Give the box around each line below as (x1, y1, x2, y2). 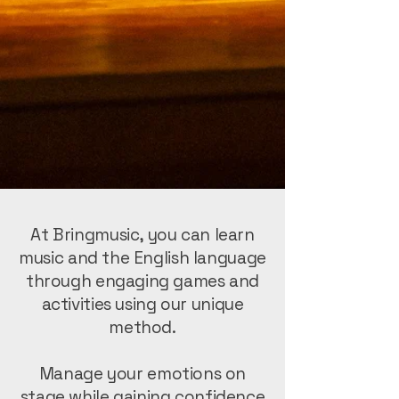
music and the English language (19, 247, 266, 269)
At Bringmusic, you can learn (30, 224, 255, 246)
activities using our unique (41, 293, 244, 315)
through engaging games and (25, 270, 260, 292)
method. (109, 316, 176, 338)
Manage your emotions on (38, 362, 247, 385)
